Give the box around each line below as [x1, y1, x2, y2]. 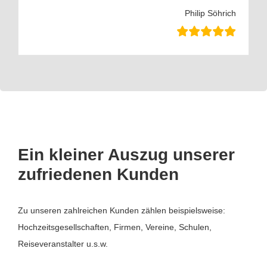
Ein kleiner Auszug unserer [18, 145, 235, 164]
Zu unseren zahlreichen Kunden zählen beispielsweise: [18, 205, 225, 215]
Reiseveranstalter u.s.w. [18, 238, 108, 249]
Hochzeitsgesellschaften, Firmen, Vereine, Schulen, [18, 222, 212, 232]
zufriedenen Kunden [18, 164, 179, 184]
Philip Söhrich [185, 8, 236, 18]
